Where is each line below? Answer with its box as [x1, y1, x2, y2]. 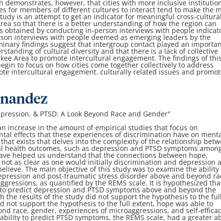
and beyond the [164, 185, 217, 195]
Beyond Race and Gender [84, 109, 168, 119]
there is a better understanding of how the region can [38, 19, 217, 29]
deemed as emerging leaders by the [91, 33, 211, 42]
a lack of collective [158, 46, 219, 56]
